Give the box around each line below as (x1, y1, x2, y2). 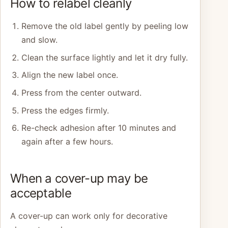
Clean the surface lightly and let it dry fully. (21, 52, 188, 63)
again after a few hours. (21, 136, 113, 147)
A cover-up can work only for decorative (10, 210, 167, 221)
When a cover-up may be (10, 170, 148, 186)
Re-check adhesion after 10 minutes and (21, 123, 176, 133)
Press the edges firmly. (21, 105, 109, 116)
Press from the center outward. (21, 88, 141, 98)
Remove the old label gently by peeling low (21, 21, 188, 32)
